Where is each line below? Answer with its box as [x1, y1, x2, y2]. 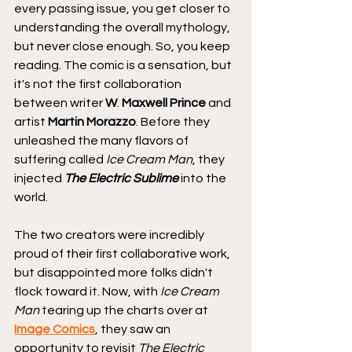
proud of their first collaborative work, [14, 247, 233, 260]
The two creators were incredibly [14, 228, 207, 241]
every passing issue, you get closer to [14, 2, 233, 15]
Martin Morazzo [48, 115, 136, 128]
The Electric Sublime [64, 171, 178, 185]
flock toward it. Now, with [14, 284, 160, 298]
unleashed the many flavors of [14, 134, 191, 147]
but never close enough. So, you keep [14, 39, 233, 53]
